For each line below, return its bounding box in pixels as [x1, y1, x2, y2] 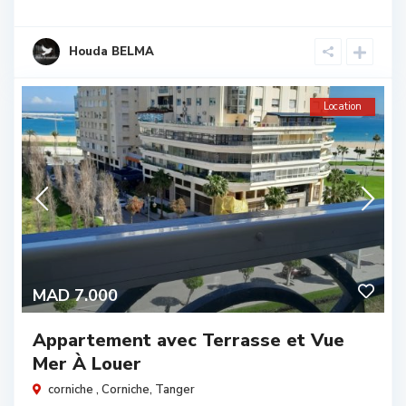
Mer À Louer [33, 351, 141, 376]
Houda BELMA [69, 43, 154, 60]
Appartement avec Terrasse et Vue [33, 327, 344, 353]
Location [324, 99, 362, 113]
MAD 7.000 [33, 284, 118, 306]
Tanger [155, 381, 195, 398]
